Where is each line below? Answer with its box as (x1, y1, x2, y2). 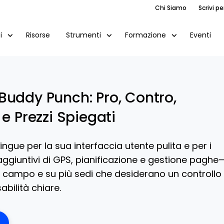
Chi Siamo (155, 4, 186, 11)
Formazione (124, 31, 166, 39)
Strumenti (65, 31, 101, 39)
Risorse (25, 30, 50, 39)
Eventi (189, 30, 211, 39)
